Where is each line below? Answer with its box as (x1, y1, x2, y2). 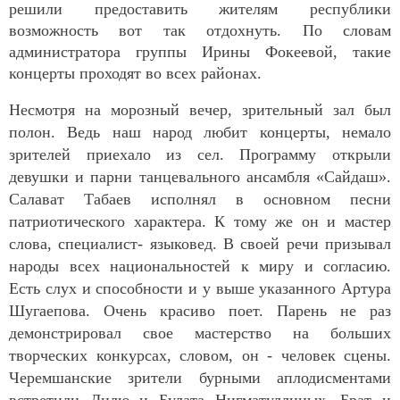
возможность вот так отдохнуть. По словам (9, 21, 391, 40)
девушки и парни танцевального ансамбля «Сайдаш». (9, 168, 391, 187)
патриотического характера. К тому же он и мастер (9, 212, 391, 231)
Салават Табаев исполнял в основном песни (9, 190, 391, 209)
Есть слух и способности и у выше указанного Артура (9, 279, 391, 298)
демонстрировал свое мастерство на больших (9, 324, 391, 343)
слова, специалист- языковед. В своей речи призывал (9, 235, 391, 254)
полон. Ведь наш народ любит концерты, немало (9, 123, 391, 142)
